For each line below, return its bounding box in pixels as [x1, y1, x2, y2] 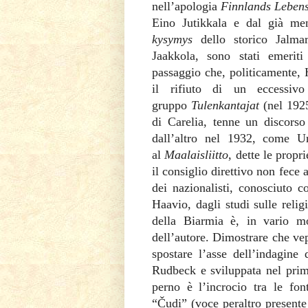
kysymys [152, 32, 192, 46]
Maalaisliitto [164, 147, 229, 162]
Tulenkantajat [191, 98, 259, 112]
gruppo [152, 98, 191, 112]
